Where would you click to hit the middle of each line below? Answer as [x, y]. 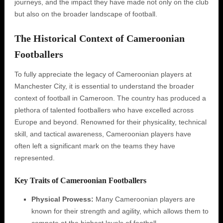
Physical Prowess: [62, 199]
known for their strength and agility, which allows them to [120, 211]
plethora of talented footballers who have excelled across [104, 110]
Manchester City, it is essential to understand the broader [104, 86]
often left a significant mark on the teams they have [95, 146]
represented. [34, 158]
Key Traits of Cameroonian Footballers [80, 180]
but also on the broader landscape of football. [86, 14]
